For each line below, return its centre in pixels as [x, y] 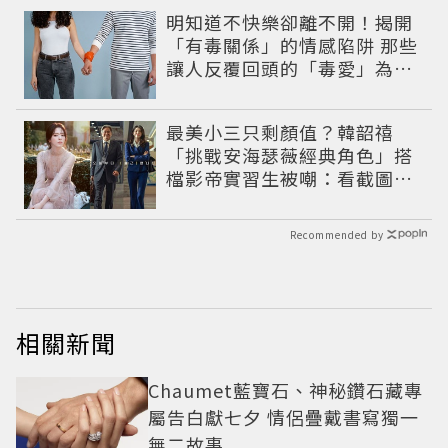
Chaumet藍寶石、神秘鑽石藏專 [285, 389]
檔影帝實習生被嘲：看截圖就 [290, 177]
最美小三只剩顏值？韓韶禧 [280, 131]
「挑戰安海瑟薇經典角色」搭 [290, 154]
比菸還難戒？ [223, 90]
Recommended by [337, 234]
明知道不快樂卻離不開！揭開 [290, 21]
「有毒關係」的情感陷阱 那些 [292, 44]
